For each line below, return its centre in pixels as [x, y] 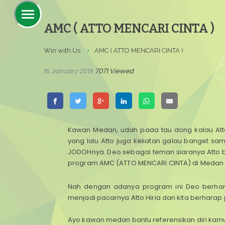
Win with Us [62, 50]
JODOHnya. [88, 152]
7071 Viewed [114, 71]
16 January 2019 [69, 71]
